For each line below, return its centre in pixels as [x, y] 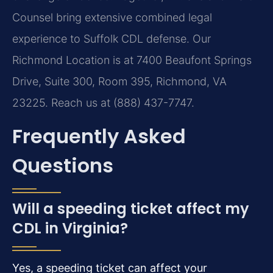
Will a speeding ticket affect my [131, 209]
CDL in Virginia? [70, 229]
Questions [63, 166]
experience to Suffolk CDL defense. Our [112, 38]
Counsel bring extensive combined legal [112, 17]
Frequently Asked [99, 136]
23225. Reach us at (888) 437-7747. [103, 102]
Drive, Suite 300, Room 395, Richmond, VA [119, 81]
